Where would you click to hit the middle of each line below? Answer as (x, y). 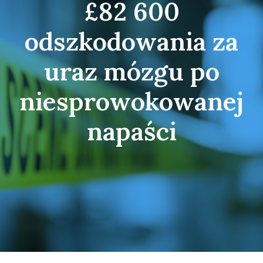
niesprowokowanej (131, 101)
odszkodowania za (131, 41)
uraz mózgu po (131, 71)
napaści (131, 131)
